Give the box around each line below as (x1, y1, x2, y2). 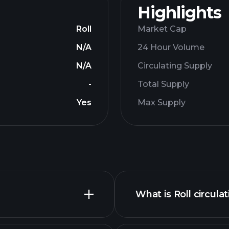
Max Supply (138, 98, 186, 107)
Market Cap (138, 24, 187, 34)
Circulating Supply (138, 61, 212, 71)
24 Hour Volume (138, 42, 204, 52)
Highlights (138, 3, 221, 22)
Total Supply (138, 79, 189, 89)
